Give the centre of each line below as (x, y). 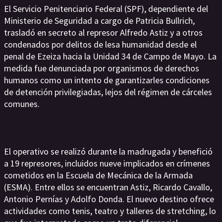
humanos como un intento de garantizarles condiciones (107, 80)
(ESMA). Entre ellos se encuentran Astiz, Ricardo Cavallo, (108, 187)
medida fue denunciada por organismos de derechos (102, 68)
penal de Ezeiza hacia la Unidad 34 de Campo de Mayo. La (110, 56)
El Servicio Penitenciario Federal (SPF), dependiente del (106, 9)
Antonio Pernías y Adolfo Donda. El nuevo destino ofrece (109, 199)
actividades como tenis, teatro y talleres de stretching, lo (110, 211)
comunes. (22, 104)
